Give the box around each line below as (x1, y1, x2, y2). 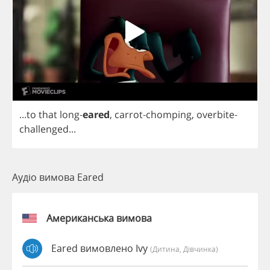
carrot (115, 107, 143, 121)
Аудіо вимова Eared (12, 170, 104, 184)
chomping (146, 107, 192, 121)
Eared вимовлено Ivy (51, 242, 150, 256)
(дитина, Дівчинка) (150, 244, 218, 254)
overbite (196, 107, 234, 121)
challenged (19, 122, 69, 136)
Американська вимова (46, 211, 152, 225)
